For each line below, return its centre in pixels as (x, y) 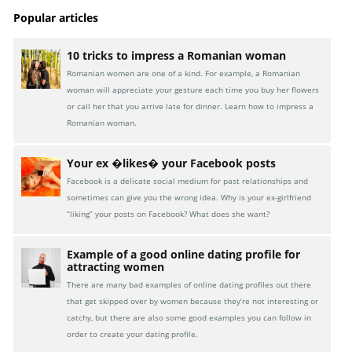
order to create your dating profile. (133, 334)
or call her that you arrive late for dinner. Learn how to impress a (191, 106)
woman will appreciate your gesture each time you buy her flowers (193, 90)
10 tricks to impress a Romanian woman (177, 56)
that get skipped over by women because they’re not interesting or (193, 301)
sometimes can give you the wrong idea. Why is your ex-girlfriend (189, 198)
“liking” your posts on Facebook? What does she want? (171, 214)
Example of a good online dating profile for (184, 255)
